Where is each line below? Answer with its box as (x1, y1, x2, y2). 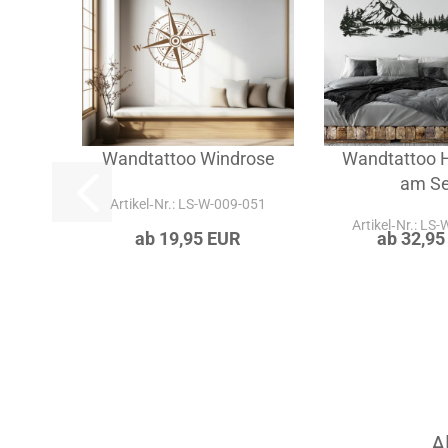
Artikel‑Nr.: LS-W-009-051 (110, 259, 267, 275)
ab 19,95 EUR (135, 291, 242, 312)
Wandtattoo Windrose (101, 211, 275, 232)
